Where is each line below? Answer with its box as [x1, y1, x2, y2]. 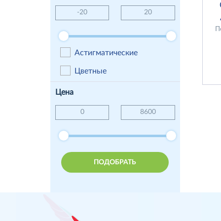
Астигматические [74, 48, 138, 57]
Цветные [74, 67, 107, 75]
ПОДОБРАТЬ [94, 158, 137, 166]
